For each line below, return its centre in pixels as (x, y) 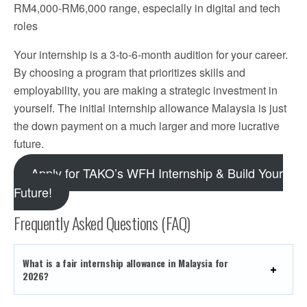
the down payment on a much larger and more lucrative (147, 125)
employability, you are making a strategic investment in (146, 90)
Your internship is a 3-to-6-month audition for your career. (151, 54)
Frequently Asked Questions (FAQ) (102, 222)
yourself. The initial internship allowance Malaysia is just (150, 108)
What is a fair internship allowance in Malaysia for (125, 262)
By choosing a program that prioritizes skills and (130, 72)
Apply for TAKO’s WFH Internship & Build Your (157, 172)
